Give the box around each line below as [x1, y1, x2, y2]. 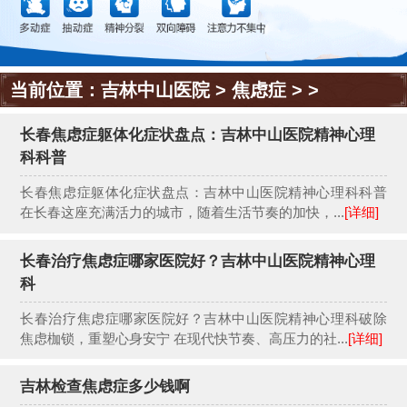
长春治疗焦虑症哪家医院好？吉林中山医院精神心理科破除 [20, 310, 387, 326]
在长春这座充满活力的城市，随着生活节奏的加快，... [20, 204, 345, 221]
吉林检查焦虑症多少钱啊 [20, 378, 191, 396]
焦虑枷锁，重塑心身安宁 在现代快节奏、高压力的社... [20, 330, 349, 346]
